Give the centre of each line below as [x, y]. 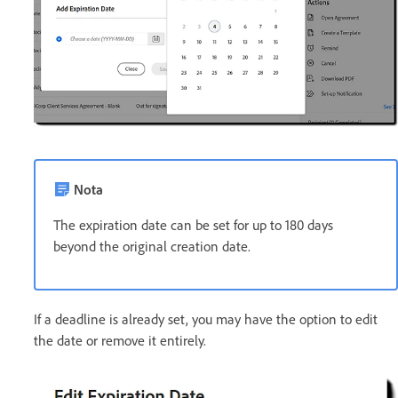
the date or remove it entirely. [120, 340]
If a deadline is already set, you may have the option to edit [206, 318]
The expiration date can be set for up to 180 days [193, 224]
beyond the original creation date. [152, 246]
